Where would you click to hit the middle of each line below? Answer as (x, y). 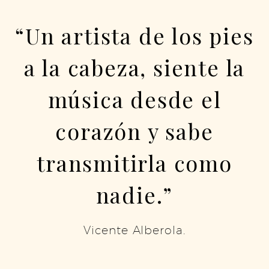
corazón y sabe (134, 131)
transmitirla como (134, 163)
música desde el (134, 99)
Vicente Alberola (133, 230)
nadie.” (134, 195)
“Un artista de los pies (134, 35)
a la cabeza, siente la (134, 67)
